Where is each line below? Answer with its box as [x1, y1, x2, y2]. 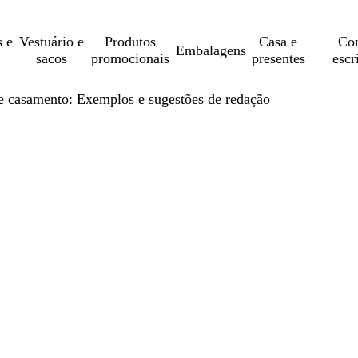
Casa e [259, 34, 298, 50]
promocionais [91, 50, 169, 66]
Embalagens [175, 42, 246, 58]
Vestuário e [18, 34, 84, 50]
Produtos [105, 34, 156, 50]
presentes [251, 50, 305, 66]
